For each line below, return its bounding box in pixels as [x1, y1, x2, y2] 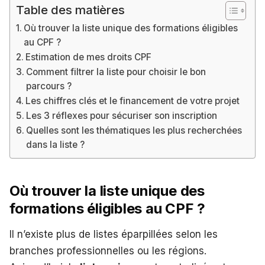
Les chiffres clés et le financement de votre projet [25, 95, 240, 107]
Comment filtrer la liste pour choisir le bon [26, 66, 206, 78]
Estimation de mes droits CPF [25, 51, 152, 63]
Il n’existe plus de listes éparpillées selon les [9, 228, 218, 241]
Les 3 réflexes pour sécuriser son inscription [26, 110, 218, 122]
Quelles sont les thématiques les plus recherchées [26, 125, 243, 137]
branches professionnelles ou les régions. [9, 245, 206, 257]
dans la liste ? [26, 139, 85, 151]
